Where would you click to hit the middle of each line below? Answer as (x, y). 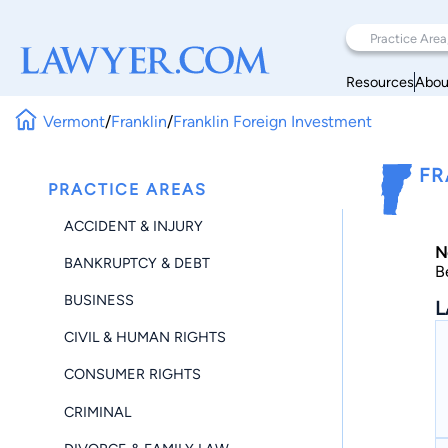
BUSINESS (99, 299)
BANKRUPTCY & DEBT (137, 262)
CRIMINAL (97, 411)
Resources (380, 81)
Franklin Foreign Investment (273, 121)
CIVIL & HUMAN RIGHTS (145, 337)
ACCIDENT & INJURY (133, 225)
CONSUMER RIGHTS (132, 374)
